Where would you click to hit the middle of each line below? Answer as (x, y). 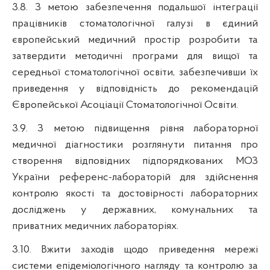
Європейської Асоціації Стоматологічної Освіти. (125, 105)
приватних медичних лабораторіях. (95, 226)
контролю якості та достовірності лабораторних (135, 193)
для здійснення (214, 177)
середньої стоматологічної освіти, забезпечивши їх (135, 72)
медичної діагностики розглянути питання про (135, 145)
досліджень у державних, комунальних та (135, 210)
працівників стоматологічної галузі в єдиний (135, 24)
